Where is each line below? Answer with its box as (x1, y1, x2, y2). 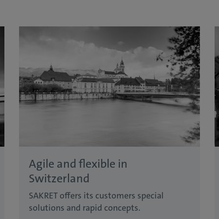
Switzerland (29, 171, 89, 187)
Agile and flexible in (29, 156, 128, 172)
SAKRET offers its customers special (29, 190, 164, 202)
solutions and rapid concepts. (29, 202, 140, 214)
